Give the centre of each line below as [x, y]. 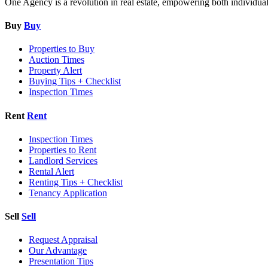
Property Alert [55, 71]
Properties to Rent [63, 150]
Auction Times [57, 60]
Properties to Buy [62, 49]
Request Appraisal [63, 240]
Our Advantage [58, 251]
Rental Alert [51, 171]
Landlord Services [63, 160]
